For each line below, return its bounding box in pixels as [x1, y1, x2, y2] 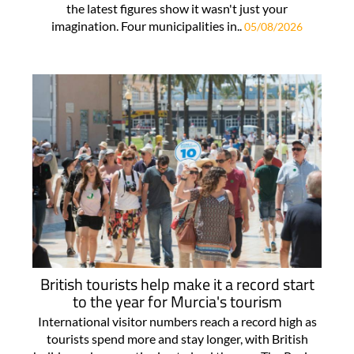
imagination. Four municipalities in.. [51, 18, 244, 34]
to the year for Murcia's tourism [72, 289, 282, 314]
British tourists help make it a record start [40, 272, 314, 297]
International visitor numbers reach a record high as [37, 314, 317, 330]
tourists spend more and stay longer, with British [46, 331, 308, 347]
